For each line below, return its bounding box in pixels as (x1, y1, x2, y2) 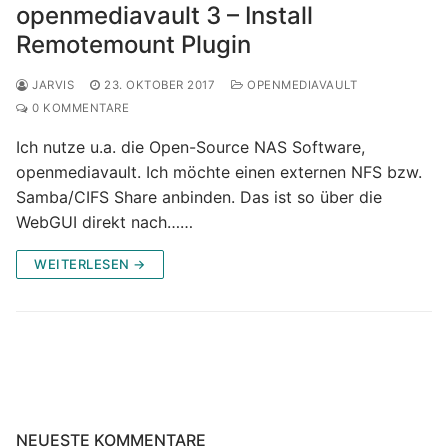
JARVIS (28, 77, 74, 92)
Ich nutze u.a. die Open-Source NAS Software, (16, 136, 365, 157)
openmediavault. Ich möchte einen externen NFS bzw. (16, 161, 422, 182)
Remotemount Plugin (16, 29, 251, 59)
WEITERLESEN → (34, 255, 146, 272)
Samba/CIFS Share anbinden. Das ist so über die (16, 186, 382, 207)
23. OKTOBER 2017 (104, 77, 215, 92)
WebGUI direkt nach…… (16, 211, 193, 232)
